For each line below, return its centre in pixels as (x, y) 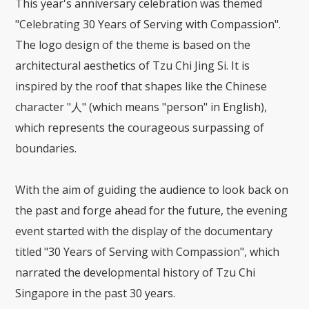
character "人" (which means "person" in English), (141, 107)
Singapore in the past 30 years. (96, 293)
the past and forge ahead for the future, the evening (152, 211)
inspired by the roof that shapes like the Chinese (141, 87)
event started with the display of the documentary (144, 231)
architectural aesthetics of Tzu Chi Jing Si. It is (133, 66)
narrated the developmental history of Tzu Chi (136, 273)
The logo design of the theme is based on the (133, 45)
